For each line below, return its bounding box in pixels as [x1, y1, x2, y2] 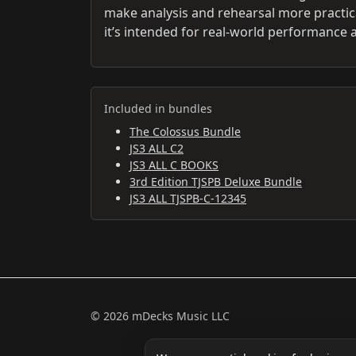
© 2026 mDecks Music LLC [91, 308, 230, 324]
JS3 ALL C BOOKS [130, 157, 219, 172]
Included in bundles [104, 100, 212, 116]
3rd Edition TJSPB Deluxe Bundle [130, 173, 302, 189]
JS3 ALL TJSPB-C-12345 [130, 190, 246, 206]
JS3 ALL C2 [130, 140, 184, 156]
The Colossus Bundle [130, 123, 241, 139]
